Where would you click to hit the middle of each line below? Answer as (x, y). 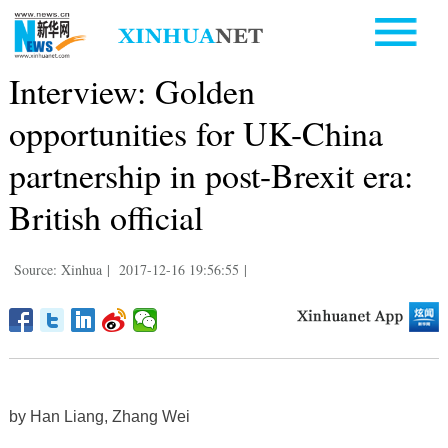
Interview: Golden (131, 90)
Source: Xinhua (57, 269)
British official (105, 216)
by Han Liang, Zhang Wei (99, 416)
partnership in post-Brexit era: (210, 174)
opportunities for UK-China (195, 132)
